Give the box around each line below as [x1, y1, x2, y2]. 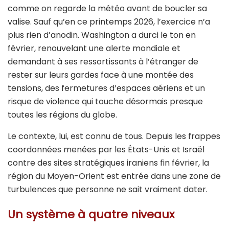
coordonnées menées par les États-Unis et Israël [8, 143, 204, 155]
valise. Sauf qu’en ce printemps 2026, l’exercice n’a [8, 15, 210, 28]
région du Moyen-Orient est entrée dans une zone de [8, 170, 221, 182]
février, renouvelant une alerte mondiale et [8, 42, 180, 54]
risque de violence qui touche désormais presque [8, 95, 203, 107]
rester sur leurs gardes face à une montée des [8, 68, 194, 81]
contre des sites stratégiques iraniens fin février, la [8, 156, 209, 169]
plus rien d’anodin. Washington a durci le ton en [8, 29, 196, 41]
